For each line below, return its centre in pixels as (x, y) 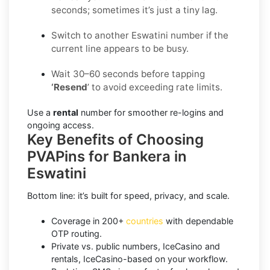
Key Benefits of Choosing (115, 140)
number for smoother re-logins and (151, 113)
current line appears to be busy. (120, 49)
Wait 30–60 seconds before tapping (128, 74)
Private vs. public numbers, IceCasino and (136, 246)
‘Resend (69, 87)
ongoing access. (61, 125)
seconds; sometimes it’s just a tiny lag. (134, 10)
